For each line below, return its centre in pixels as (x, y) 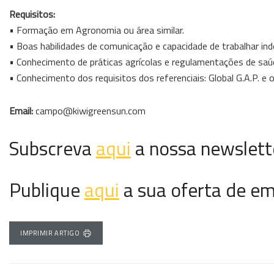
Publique (47, 190)
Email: (21, 110)
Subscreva (53, 148)
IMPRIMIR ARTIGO (50, 233)
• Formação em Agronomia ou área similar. (97, 30)
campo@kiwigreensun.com (89, 110)
